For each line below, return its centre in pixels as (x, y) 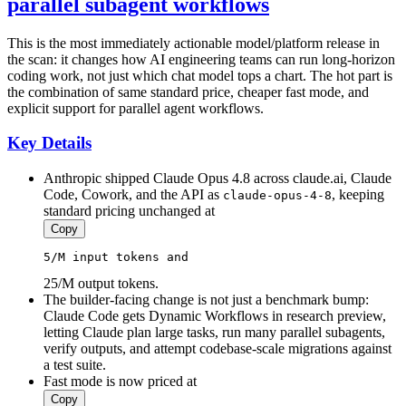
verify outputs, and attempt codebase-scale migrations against (217, 348)
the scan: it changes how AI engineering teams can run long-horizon (201, 59)
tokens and (152, 256)
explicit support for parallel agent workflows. (135, 108)
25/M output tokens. (101, 283)
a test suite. (75, 364)
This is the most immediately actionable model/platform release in (193, 43)
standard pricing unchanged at (129, 210)
